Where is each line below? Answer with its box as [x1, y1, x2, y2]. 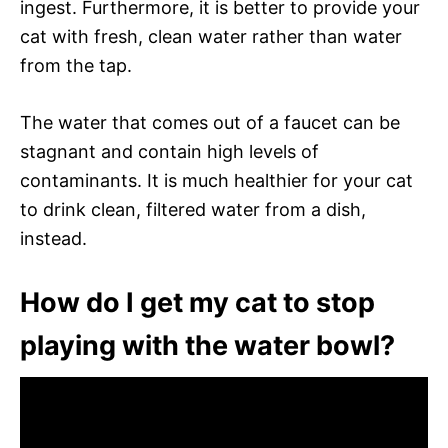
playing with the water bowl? [20, 328, 395, 362]
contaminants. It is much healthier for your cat [20, 169, 413, 191]
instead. [20, 227, 87, 249]
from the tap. [20, 54, 132, 76]
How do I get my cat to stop [20, 285, 375, 319]
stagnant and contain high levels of [20, 140, 319, 162]
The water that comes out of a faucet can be [20, 111, 400, 133]
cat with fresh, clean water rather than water [20, 25, 402, 47]
